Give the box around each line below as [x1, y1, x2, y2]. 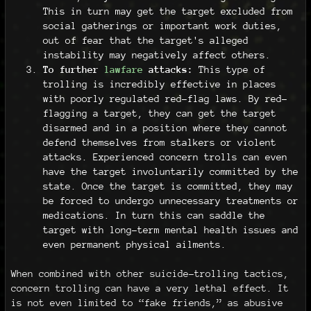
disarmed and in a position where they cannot [42, 121, 287, 133]
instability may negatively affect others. [42, 49, 271, 60]
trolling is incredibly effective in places [42, 78, 276, 90]
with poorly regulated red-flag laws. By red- [42, 92, 287, 104]
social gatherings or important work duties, [42, 19, 282, 31]
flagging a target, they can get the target [42, 107, 276, 119]
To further [42, 63, 104, 75]
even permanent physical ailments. [42, 238, 226, 250]
